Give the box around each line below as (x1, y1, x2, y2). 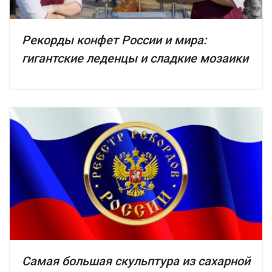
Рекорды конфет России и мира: (22, 32, 206, 47)
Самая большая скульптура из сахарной (22, 254, 250, 269)
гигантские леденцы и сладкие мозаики (22, 50, 248, 66)
